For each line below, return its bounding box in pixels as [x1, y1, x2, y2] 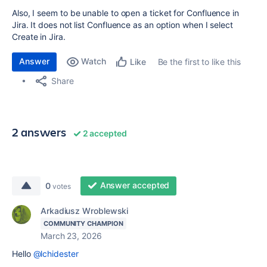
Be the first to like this [157, 57, 241, 67]
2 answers [12, 124, 67, 140]
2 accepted [80, 128, 128, 138]
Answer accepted [100, 180, 170, 190]
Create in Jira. [12, 32, 68, 42]
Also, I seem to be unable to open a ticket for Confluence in [12, 8, 239, 18]
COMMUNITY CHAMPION [44, 219, 123, 228]
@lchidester [33, 249, 79, 259]
